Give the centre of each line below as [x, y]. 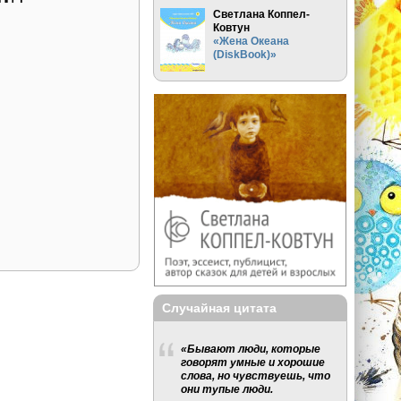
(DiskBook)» [245, 54]
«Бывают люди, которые [251, 349]
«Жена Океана [252, 40]
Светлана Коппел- [262, 13]
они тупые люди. [227, 389]
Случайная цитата [220, 307]
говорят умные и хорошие [253, 363]
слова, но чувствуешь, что [256, 376]
